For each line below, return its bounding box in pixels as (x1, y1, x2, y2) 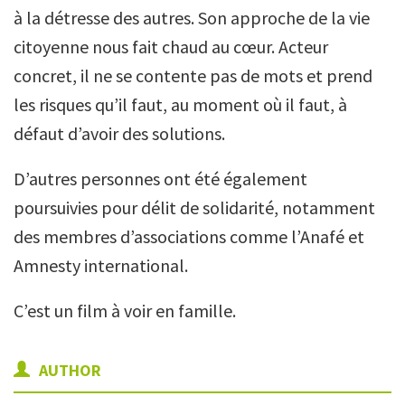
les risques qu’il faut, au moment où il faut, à (14, 93, 347, 116)
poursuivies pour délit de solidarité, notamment (14, 196, 375, 219)
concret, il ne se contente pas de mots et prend (14, 64, 372, 87)
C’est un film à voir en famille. (14, 299, 236, 322)
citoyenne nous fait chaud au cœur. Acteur (14, 35, 328, 58)
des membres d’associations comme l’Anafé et (14, 225, 364, 248)
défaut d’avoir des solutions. (14, 122, 225, 145)
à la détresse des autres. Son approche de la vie (14, 6, 370, 29)
